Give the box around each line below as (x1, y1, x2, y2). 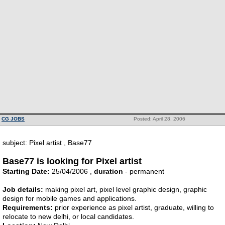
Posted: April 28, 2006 (133, 116, 185, 122)
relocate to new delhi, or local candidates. (3, 212, 134, 220)
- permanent (123, 167, 164, 175)
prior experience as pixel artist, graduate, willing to (53, 203, 214, 211)
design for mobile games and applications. (3, 194, 137, 202)
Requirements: (3, 203, 53, 211)
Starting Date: (3, 167, 50, 175)
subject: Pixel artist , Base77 (3, 139, 92, 147)
